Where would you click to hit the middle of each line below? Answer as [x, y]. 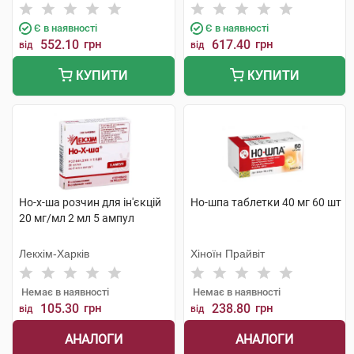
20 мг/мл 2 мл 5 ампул [77, 218]
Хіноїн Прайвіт [227, 254]
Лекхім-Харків [54, 254]
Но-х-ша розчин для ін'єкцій [90, 202]
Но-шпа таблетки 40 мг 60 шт [265, 202]
